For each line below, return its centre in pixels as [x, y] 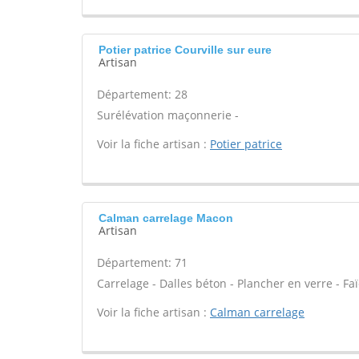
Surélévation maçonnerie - [168, 115]
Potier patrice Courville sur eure [185, 50]
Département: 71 [142, 262]
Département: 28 [142, 94]
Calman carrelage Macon [166, 218]
